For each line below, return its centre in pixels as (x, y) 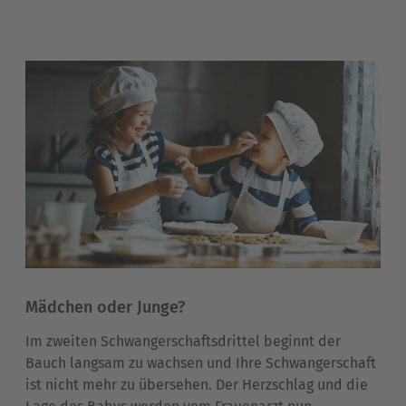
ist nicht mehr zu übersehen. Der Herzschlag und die (197, 384)
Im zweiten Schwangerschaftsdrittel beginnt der (183, 341)
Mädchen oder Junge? (105, 307)
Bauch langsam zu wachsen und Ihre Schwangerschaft (201, 362)
